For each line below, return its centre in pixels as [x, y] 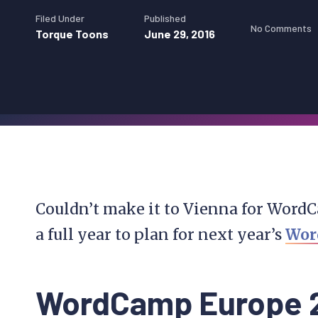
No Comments [281, 28]
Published [165, 18]
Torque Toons [72, 34]
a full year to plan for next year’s [160, 235]
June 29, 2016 [180, 34]
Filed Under [60, 18]
